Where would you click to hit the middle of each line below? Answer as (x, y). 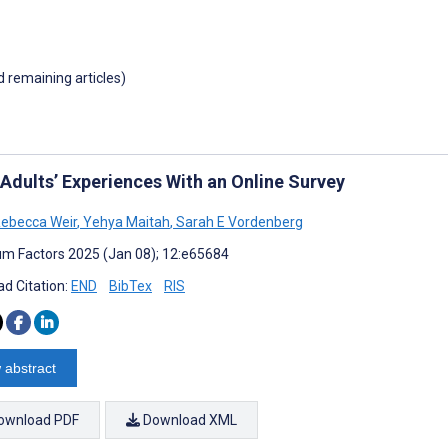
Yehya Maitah (125, 221)
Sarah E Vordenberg (238, 221)
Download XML (188, 419)
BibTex (130, 285)
